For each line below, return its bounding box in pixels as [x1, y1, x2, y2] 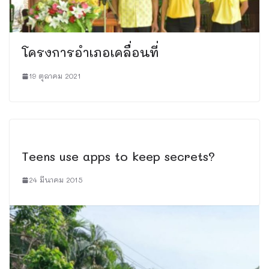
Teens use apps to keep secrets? [22, 148, 215, 165]
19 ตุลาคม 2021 [29, 71, 81, 81]
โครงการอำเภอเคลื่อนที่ [22, 44, 159, 61]
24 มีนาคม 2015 [29, 175, 83, 185]
